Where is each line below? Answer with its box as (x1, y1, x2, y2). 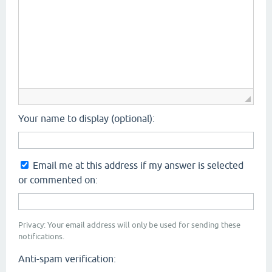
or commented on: (18, 174, 98, 185)
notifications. (18, 231, 64, 241)
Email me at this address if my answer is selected (33, 159, 243, 171)
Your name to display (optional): (18, 112, 155, 124)
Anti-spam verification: (18, 253, 116, 264)
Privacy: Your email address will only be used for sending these (18, 220, 240, 229)
